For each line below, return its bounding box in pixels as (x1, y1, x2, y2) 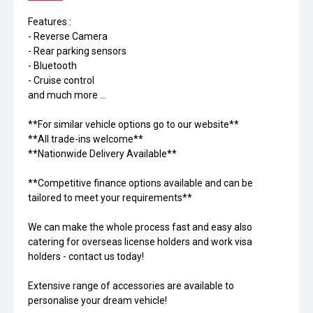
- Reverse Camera (28, 31, 108, 42)
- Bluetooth (28, 60, 77, 71)
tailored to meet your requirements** (28, 192, 192, 203)
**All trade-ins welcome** (28, 133, 143, 145)
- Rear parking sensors (28, 45, 126, 57)
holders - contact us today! (28, 251, 144, 262)
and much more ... (28, 89, 106, 101)
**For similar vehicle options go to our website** (28, 119, 239, 130)
